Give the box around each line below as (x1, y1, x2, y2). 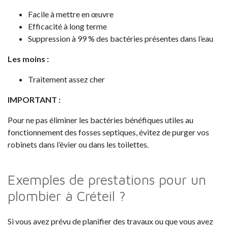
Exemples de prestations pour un (8, 172, 206, 188)
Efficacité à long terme (28, 21, 107, 32)
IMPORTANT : (8, 95, 61, 105)
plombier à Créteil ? (8, 188, 126, 205)
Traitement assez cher (28, 74, 105, 84)
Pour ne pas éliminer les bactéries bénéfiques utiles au (8, 115, 193, 125)
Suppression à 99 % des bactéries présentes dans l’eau (28, 34, 213, 44)
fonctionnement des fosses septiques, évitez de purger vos (8, 127, 209, 137)
